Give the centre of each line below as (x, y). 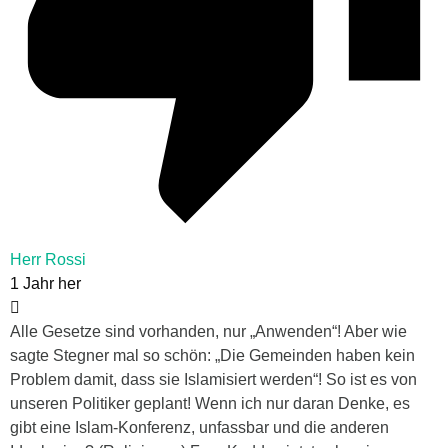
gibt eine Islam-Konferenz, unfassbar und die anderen (199, 427)
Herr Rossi (48, 259)
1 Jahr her (45, 283)
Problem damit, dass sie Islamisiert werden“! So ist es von (213, 379)
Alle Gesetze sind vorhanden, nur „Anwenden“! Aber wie (208, 331)
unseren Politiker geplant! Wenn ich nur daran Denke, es (210, 403)
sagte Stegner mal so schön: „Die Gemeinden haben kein (212, 355)
